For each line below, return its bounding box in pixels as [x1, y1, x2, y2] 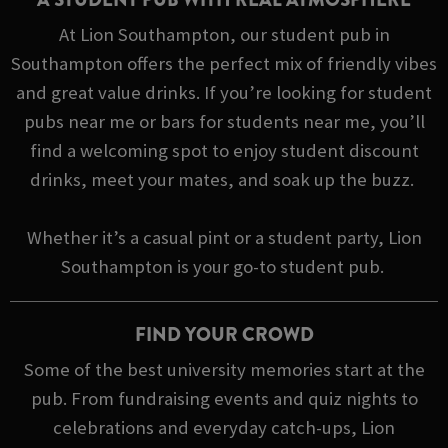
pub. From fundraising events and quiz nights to [30, 387, 418, 411]
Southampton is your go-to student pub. [60, 255, 388, 279]
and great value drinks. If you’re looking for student [16, 81, 432, 105]
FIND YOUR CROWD [134, 321, 314, 349]
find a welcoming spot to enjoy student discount [29, 139, 419, 163]
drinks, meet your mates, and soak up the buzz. [30, 168, 418, 192]
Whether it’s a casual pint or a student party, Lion [26, 226, 422, 250]
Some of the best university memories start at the [23, 358, 425, 382]
